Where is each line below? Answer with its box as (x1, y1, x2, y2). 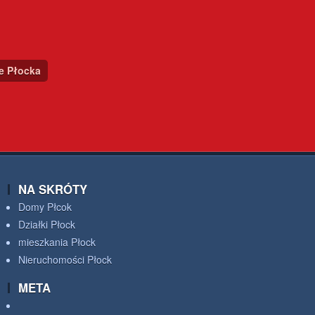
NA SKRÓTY (18, 181, 87, 198)
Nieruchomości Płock (18, 252, 112, 266)
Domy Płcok (18, 200, 72, 214)
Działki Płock (18, 217, 75, 231)
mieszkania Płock (18, 235, 96, 249)
